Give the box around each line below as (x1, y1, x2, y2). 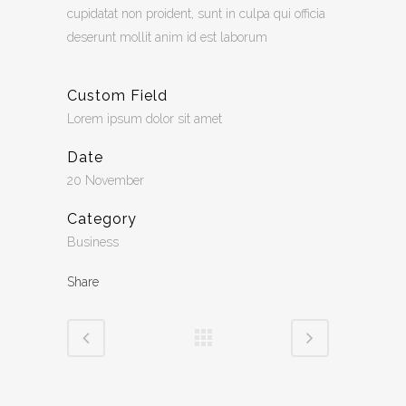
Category (67, 210, 137, 228)
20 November (67, 173, 144, 188)
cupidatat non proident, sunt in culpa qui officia (67, 6, 325, 22)
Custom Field (67, 87, 168, 105)
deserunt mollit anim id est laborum (67, 30, 267, 45)
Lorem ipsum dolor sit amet (67, 111, 222, 127)
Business (67, 235, 119, 250)
